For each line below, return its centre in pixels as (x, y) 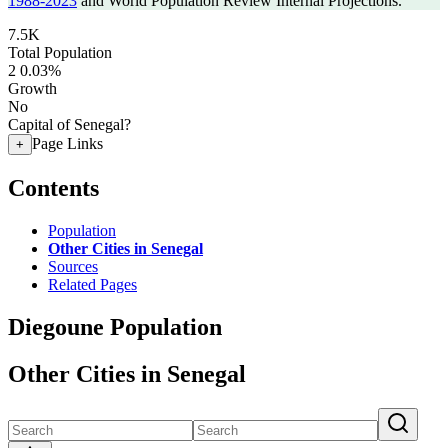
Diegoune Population (115, 326)
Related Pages (92, 284)
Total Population (60, 52)
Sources (73, 266)
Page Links (67, 143)
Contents (53, 187)
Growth (32, 88)
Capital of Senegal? (69, 124)
